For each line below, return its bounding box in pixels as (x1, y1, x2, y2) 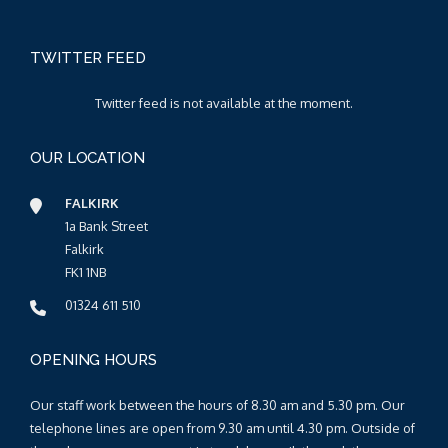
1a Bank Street (65, 217, 148, 234)
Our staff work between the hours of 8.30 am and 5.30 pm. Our (30, 396, 405, 413)
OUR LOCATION (30, 148, 145, 167)
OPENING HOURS (30, 350, 157, 369)
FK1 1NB (65, 263, 106, 280)
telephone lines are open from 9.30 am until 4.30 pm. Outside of (30, 419, 415, 436)
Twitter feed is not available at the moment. (95, 94, 353, 111)
